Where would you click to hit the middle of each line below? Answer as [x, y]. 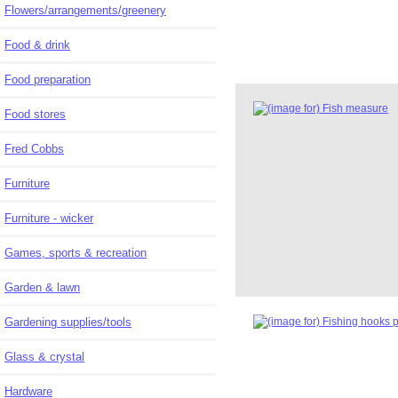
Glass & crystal [44, 356]
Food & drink [37, 44]
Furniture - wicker [49, 218]
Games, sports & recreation [98, 252]
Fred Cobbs [34, 148]
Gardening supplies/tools [68, 322]
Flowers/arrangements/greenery [85, 10]
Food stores [35, 114]
